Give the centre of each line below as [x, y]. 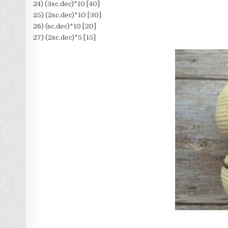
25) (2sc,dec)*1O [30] [67, 15]
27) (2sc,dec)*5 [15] [65, 37]
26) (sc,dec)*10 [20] [65, 26]
